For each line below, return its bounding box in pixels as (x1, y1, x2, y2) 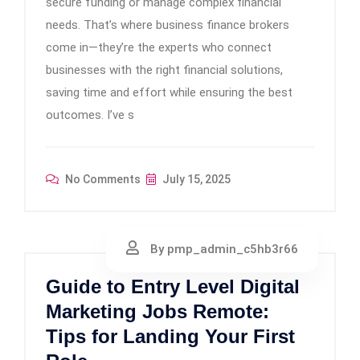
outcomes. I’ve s (46, 108, 134, 122)
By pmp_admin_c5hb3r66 (147, 242, 298, 256)
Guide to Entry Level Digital (46, 276, 300, 297)
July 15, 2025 (160, 173, 231, 186)
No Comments (63, 173, 141, 186)
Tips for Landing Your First (46, 325, 295, 347)
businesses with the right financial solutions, (46, 63, 283, 77)
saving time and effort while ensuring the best (46, 85, 292, 100)
